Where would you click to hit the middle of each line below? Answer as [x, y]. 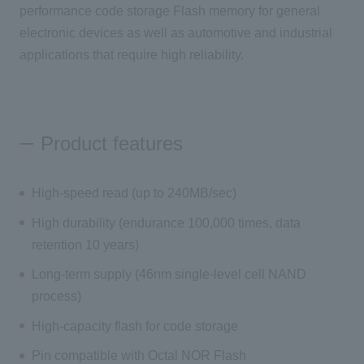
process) [57, 297]
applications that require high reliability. [131, 55]
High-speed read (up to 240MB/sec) [134, 193]
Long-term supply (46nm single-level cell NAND [169, 275]
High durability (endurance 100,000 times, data [167, 223]
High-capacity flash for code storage [135, 326]
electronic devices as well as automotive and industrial [175, 33]
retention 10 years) [86, 245]
